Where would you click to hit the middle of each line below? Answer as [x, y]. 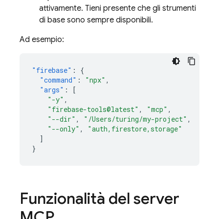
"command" [58, 80]
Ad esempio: [42, 40]
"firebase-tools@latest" [93, 109]
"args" [52, 90]
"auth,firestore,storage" [135, 129]
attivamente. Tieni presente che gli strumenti [118, 8]
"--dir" [62, 119]
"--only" [64, 129]
